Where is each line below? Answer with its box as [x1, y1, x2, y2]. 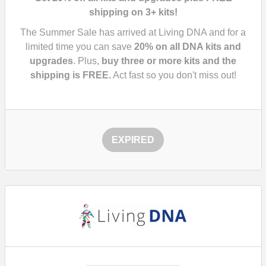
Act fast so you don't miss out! [110, 70, 236, 80]
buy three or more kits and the [102, 56, 236, 66]
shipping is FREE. [30, 70, 111, 80]
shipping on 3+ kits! [88, 7, 178, 17]
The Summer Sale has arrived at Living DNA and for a [20, 27, 246, 37]
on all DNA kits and [153, 42, 241, 52]
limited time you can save [25, 42, 134, 52]
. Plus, [73, 56, 102, 66]
